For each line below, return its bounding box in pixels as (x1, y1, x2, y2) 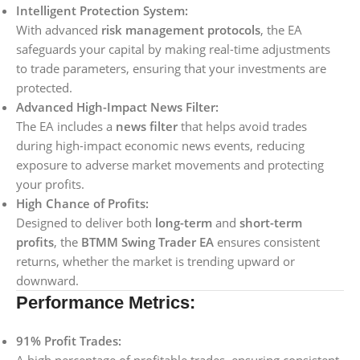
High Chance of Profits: (16, 195, 149, 211)
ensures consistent (214, 234, 320, 250)
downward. (16, 272, 79, 288)
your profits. (16, 176, 84, 192)
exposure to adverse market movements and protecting (16, 157, 324, 173)
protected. (16, 80, 72, 96)
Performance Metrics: (16, 292, 195, 313)
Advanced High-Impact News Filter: (16, 99, 219, 115)
